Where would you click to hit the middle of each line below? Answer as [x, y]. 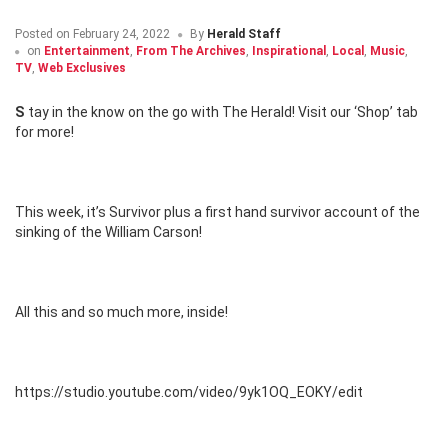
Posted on [42, 34]
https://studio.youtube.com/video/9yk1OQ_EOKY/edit [189, 392]
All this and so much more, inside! [121, 312]
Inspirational [289, 51]
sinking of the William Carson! [108, 232]
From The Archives [191, 51]
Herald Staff [244, 34]
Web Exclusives [82, 68]
